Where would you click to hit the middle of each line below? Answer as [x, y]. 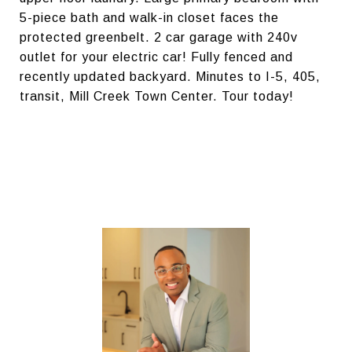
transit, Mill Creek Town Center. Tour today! [157, 96]
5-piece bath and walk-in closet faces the [149, 18]
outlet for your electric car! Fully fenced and [156, 57]
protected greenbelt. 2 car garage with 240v [159, 37]
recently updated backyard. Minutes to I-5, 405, [170, 77]
